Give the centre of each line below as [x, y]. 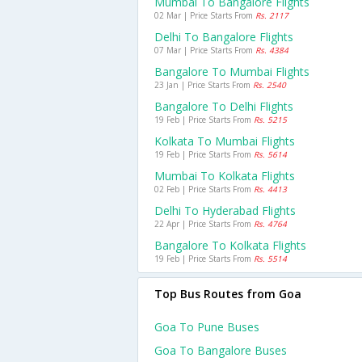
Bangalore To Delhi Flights [224, 106]
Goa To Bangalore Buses [221, 350]
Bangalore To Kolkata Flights [230, 245]
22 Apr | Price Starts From [204, 224]
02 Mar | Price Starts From [205, 15]
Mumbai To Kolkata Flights [225, 176]
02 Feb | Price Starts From [204, 189]
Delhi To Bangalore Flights [224, 37]
